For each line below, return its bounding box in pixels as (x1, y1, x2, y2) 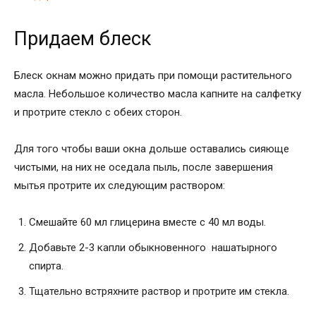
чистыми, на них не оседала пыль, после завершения (14, 160, 273, 174)
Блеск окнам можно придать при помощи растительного (14, 68, 292, 82)
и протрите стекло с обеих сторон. (14, 105, 182, 119)
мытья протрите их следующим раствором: (14, 178, 225, 192)
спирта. (29, 259, 63, 272)
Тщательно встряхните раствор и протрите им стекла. (29, 284, 289, 298)
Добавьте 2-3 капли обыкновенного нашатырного (29, 241, 277, 254)
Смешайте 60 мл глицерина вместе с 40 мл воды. (29, 215, 266, 229)
